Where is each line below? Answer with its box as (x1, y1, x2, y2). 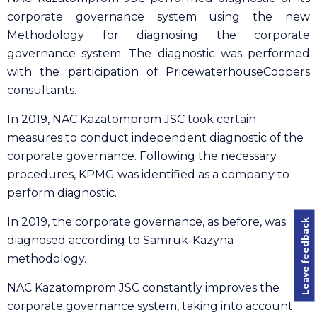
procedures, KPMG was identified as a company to (7, 168, 289, 181)
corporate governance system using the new (7, 10, 310, 23)
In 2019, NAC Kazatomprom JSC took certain (7, 113, 256, 126)
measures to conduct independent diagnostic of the (7, 131, 304, 144)
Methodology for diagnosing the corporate (7, 28, 310, 42)
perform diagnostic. (7, 186, 117, 200)
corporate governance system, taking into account (7, 299, 293, 313)
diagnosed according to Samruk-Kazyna (7, 234, 234, 247)
